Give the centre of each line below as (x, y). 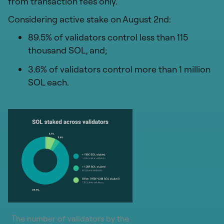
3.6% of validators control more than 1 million (119, 69)
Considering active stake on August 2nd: (89, 19)
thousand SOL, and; (68, 50)
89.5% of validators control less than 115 (108, 37)
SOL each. (48, 82)
